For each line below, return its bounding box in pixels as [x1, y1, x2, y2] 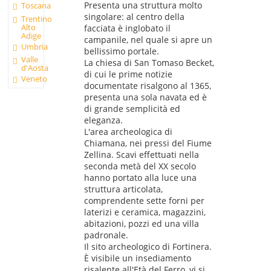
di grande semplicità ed [83, 103, 180, 115]
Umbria [21, 41, 48, 52]
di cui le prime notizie [83, 68, 172, 80]
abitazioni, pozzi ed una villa [83, 218, 199, 230]
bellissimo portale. [83, 45, 159, 57]
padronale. [83, 229, 128, 241]
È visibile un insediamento [83, 252, 191, 264]
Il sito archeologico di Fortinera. [83, 241, 212, 253]
